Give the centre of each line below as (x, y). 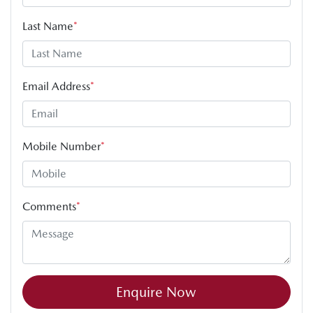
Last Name (48, 26)
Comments (49, 206)
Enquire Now (156, 292)
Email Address (56, 86)
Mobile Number (61, 146)
